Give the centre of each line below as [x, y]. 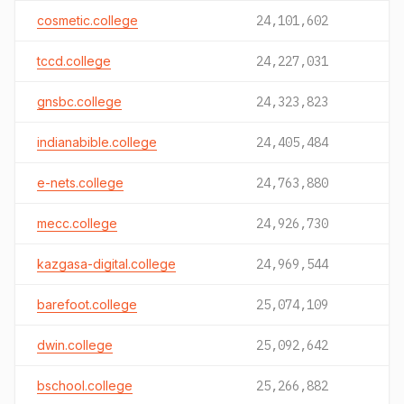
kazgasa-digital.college [106, 264]
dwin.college [75, 345]
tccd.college [74, 61]
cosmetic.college [87, 20]
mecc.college [77, 223]
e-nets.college [80, 183]
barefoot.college [87, 304]
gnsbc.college [79, 101]
